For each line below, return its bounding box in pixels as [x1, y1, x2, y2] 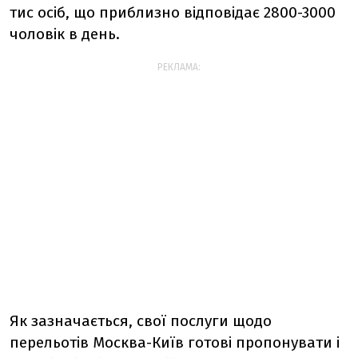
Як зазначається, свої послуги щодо [10, 312, 272, 330]
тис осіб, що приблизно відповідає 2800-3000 [10, 3, 336, 22]
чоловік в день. [10, 25, 120, 43]
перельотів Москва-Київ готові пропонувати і [10, 333, 340, 352]
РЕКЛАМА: [157, 62, 201, 73]
